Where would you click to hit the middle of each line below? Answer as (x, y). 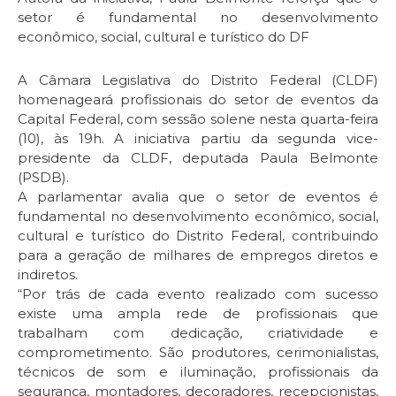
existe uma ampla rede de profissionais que (198, 313)
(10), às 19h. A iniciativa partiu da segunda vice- (198, 138)
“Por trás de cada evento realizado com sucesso (198, 293)
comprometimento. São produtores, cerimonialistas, (198, 352)
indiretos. (48, 274)
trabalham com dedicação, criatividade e (198, 332)
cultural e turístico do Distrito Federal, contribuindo (198, 235)
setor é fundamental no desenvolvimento (198, 18)
